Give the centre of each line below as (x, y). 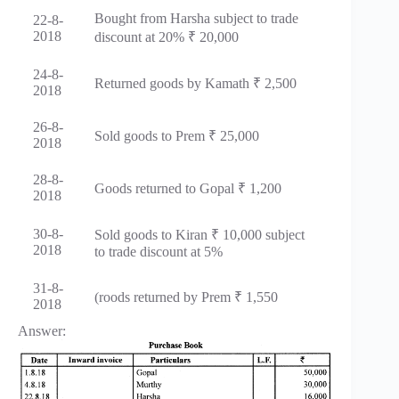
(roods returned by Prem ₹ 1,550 (186, 297)
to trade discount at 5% (159, 251)
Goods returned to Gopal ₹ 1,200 (188, 188)
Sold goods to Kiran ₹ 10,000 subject (199, 234)
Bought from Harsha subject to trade (196, 18)
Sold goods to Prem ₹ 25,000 (177, 135)
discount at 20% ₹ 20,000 (167, 37)
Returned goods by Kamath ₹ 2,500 (195, 83)
